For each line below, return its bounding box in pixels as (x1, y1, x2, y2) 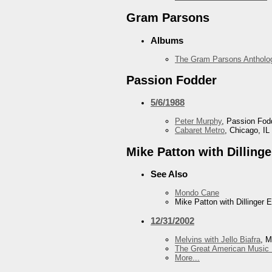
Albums (151, 35, 183, 46)
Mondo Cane (175, 188, 219, 197)
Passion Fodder (126, 73, 217, 87)
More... (175, 253, 200, 263)
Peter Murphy (175, 117, 222, 126)
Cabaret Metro (175, 126, 225, 135)
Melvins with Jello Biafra (175, 235, 260, 245)
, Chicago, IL (225, 126, 270, 135)
